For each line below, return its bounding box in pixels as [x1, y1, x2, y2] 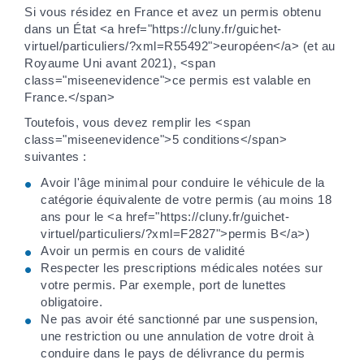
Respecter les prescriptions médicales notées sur [41, 260, 323, 275]
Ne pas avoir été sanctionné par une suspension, [41, 311, 318, 326]
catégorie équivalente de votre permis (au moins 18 [41, 192, 331, 206]
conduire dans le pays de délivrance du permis [41, 345, 305, 360]
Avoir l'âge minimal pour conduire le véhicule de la [41, 175, 325, 189]
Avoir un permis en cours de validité [41, 243, 245, 258]
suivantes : [24, 149, 87, 163]
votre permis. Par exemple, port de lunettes [41, 277, 287, 292]
